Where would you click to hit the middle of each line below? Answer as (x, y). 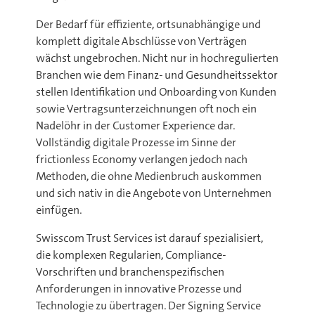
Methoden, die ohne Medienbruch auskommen (149, 176)
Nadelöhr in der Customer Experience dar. (135, 126)
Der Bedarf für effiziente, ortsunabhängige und (148, 24)
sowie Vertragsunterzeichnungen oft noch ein (146, 109)
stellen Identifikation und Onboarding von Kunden (156, 92)
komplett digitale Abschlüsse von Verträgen (141, 41)
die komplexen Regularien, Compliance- (131, 255)
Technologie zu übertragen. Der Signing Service (148, 306)
